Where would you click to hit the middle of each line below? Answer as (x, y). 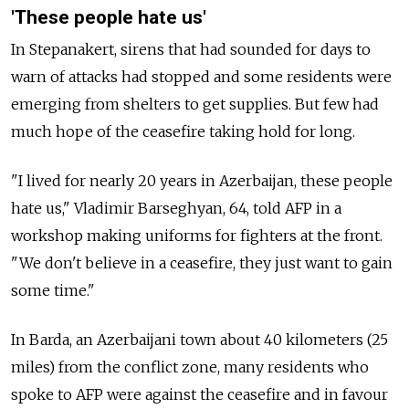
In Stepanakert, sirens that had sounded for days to (191, 49)
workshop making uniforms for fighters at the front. (197, 235)
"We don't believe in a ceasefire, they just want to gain (202, 262)
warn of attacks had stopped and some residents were (201, 76)
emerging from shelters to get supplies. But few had (195, 104)
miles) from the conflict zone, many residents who (190, 367)
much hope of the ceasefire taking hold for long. (183, 131)
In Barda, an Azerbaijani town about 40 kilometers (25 (199, 339)
